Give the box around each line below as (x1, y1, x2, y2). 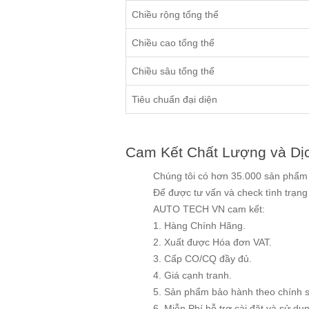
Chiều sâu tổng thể (132, 66, 215, 77)
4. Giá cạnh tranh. (153, 270, 232, 281)
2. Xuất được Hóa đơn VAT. (153, 237, 272, 248)
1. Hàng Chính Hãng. (153, 220, 246, 232)
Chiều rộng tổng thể (132, 9, 219, 21)
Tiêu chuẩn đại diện (132, 94, 217, 106)
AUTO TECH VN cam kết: (153, 203, 265, 215)
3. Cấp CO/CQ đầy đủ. (153, 253, 252, 265)
